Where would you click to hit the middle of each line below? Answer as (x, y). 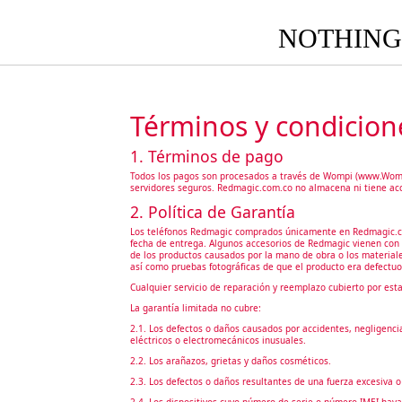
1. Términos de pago (206, 156)
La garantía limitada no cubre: (195, 307)
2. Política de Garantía (212, 211)
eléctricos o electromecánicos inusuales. (218, 340)
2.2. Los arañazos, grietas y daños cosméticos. (230, 360)
